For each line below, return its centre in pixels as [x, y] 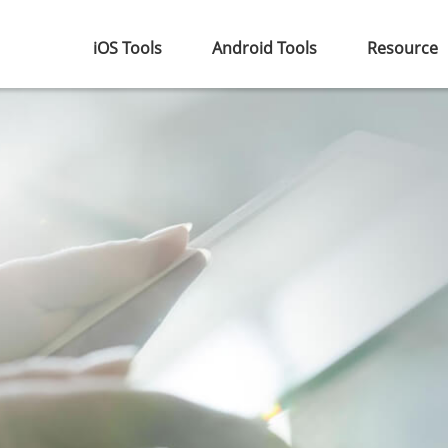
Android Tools [264, 48]
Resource [402, 48]
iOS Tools [127, 48]
